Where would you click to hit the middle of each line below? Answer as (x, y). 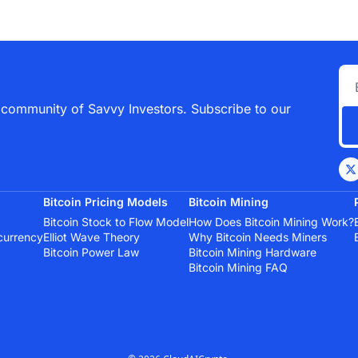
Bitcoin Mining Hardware (253, 252)
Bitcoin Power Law (91, 252)
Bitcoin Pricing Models (105, 201)
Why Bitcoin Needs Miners (258, 237)
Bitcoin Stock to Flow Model (116, 221)
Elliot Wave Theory (91, 237)
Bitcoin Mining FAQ (238, 267)
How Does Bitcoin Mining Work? (271, 221)
